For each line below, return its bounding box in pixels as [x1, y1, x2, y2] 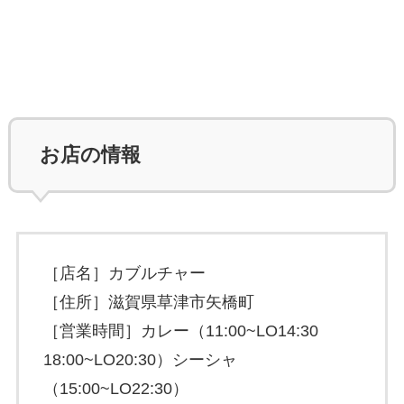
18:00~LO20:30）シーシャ [42, 351, 237, 370]
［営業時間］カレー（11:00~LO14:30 [42, 322, 318, 341]
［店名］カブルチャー [42, 264, 206, 283]
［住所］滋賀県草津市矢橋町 [42, 293, 254, 312]
